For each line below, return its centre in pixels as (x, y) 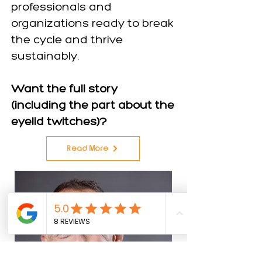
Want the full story (64, 89)
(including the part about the (93, 106)
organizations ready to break (92, 24)
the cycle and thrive (67, 40)
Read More (88, 149)
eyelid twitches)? (59, 122)
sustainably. (45, 57)
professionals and (61, 8)
